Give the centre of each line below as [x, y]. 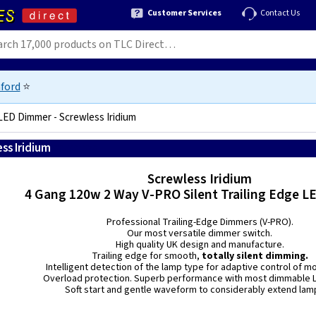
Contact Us [280, 13]
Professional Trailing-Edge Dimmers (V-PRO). [200, 222]
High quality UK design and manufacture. [200, 245]
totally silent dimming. [254, 256]
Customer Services [184, 13]
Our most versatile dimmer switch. [200, 233]
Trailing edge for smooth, [145, 256]
